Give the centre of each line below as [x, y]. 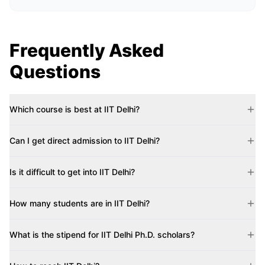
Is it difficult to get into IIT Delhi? [72, 172]
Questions [55, 72]
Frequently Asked [87, 50]
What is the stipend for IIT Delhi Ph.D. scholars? [102, 235]
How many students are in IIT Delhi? [80, 203]
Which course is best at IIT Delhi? [75, 109]
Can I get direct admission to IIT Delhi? [85, 140]
